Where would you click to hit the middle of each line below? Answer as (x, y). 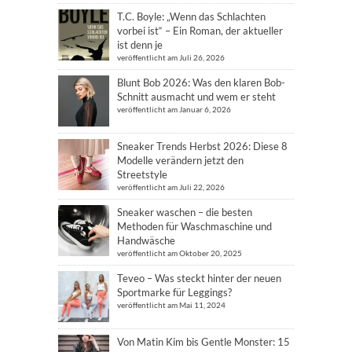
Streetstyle (142, 175)
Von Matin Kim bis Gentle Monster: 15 (203, 342)
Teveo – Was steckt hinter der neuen (199, 279)
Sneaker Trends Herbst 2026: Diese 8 (202, 147)
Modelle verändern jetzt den (180, 161)
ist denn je (140, 45)
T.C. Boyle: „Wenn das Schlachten (191, 17)
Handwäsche (146, 241)
